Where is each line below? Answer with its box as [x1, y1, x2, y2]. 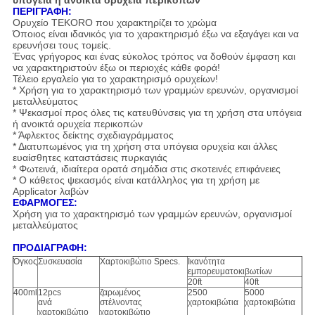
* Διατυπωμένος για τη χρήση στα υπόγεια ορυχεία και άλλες [12, 141, 278, 153]
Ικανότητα [187, 257, 225, 267]
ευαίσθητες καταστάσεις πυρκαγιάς [12, 152, 167, 164]
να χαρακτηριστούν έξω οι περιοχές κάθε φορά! [12, 62, 220, 74]
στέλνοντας [99, 297, 142, 308]
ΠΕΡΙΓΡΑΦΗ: [12, 6, 72, 18]
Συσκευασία [37, 257, 82, 267]
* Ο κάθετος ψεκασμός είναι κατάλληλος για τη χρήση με [12, 174, 259, 186]
